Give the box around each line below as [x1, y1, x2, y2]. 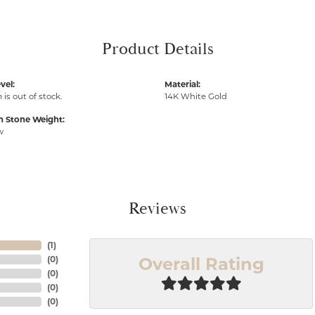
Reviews [129, 198, 186, 219]
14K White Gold [165, 91, 227, 101]
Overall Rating [138, 253, 264, 274]
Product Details [101, 39, 214, 60]
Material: [165, 79, 200, 89]
